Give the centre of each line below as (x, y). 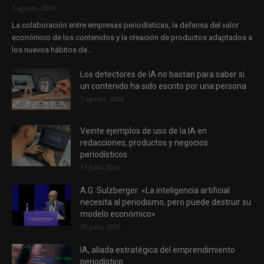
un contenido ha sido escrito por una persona (163, 86)
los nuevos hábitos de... (52, 49)
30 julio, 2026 (100, 226)
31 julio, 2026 (100, 167)
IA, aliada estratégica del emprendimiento (158, 250)
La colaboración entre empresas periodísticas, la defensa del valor (125, 25)
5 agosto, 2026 (34, 8)
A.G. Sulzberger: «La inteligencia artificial (155, 190)
